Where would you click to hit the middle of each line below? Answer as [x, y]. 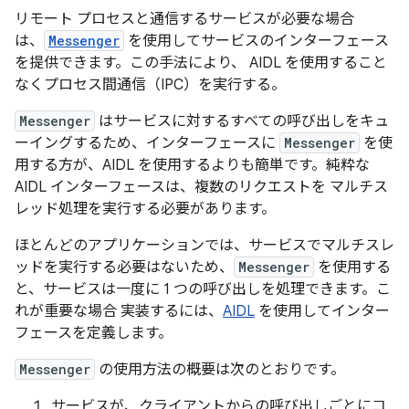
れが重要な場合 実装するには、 [119, 311]
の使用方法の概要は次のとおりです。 [220, 370]
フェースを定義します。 [94, 333]
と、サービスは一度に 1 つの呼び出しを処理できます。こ [203, 289]
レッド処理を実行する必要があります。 [145, 209]
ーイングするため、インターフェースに [147, 143]
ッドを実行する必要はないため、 [124, 267]
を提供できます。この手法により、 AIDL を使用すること [201, 63]
